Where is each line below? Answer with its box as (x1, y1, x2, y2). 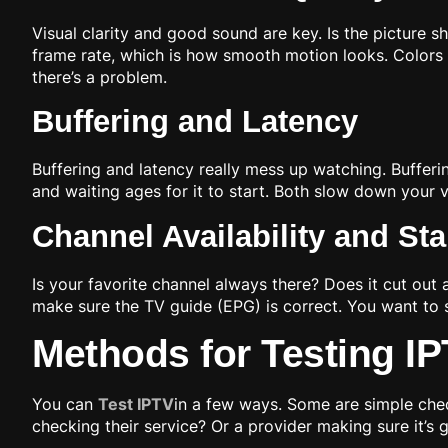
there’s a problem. (32, 66, 167, 87)
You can (32, 393, 98, 414)
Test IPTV (98, 393, 174, 414)
